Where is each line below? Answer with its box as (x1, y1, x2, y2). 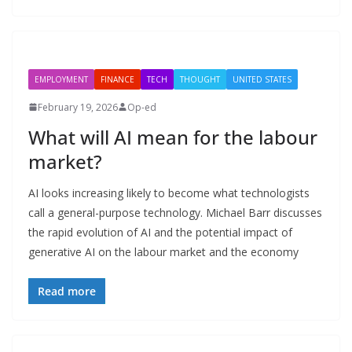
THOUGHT (180, 73, 220, 85)
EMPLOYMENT (35, 73, 88, 85)
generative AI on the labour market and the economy (28, 244, 299, 259)
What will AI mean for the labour (28, 123, 317, 150)
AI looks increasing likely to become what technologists (28, 185, 310, 200)
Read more (38, 283, 96, 299)
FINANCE (101, 73, 134, 85)
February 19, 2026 (38, 100, 118, 114)
